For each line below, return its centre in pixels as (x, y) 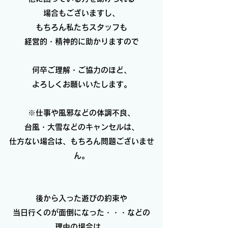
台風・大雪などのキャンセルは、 (81, 127)
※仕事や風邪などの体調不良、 (81, 113)
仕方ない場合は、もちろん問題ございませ (81, 141)
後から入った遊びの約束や (81, 198)
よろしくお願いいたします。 (81, 84)
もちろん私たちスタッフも (81, 27)
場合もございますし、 (81, 13)
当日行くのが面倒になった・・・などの (81, 212)
